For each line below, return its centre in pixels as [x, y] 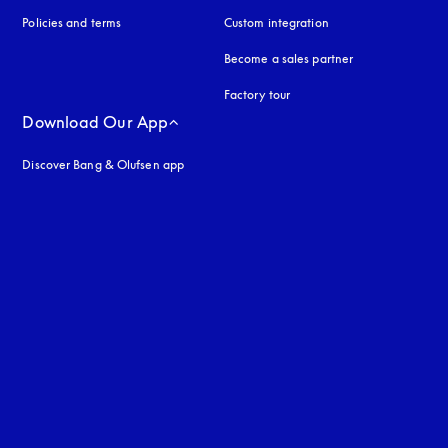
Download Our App [95, 121]
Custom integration [276, 22]
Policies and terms [72, 22]
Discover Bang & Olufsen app [103, 164]
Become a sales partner [288, 58]
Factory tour [257, 94]
